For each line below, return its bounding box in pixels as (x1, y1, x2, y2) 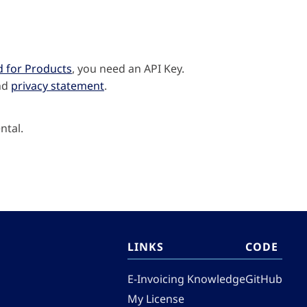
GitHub (245, 271, 282, 286)
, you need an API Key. (72, 61, 184, 76)
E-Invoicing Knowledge (127, 271, 245, 286)
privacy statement (11, 78, 104, 93)
